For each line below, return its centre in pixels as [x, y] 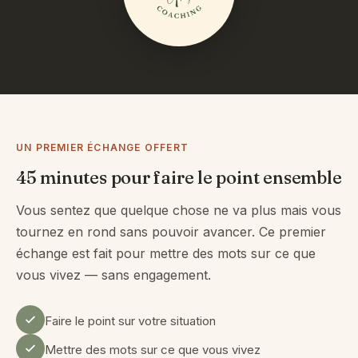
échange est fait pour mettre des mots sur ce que [166, 253]
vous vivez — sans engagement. [113, 275]
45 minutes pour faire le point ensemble [179, 177]
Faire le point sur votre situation [130, 321]
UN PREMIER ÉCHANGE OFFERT [102, 147]
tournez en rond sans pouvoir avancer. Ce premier [171, 232]
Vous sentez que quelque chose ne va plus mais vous [179, 210]
